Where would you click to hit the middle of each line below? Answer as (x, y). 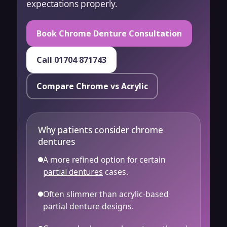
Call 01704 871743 (71, 60)
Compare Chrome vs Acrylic (92, 86)
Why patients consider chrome (101, 130)
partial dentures (73, 172)
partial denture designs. (88, 206)
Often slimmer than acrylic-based (106, 194)
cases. (116, 172)
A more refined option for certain (104, 159)
